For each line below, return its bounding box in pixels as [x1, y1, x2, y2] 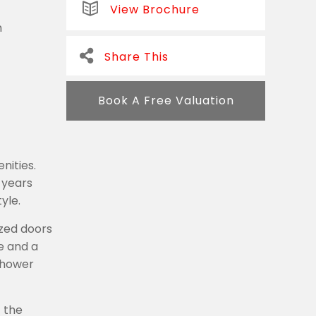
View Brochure [110, 1, 200, 18]
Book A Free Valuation [97, 92, 234, 109]
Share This [104, 49, 169, 65]
